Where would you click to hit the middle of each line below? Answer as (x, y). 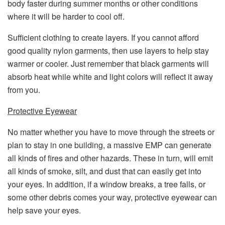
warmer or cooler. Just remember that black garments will (108, 64)
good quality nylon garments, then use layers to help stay (108, 50)
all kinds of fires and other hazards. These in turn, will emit (110, 158)
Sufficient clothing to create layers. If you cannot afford (103, 37)
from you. (24, 90)
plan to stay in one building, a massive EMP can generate (109, 145)
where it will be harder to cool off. (66, 16)
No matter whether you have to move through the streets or (111, 132)
